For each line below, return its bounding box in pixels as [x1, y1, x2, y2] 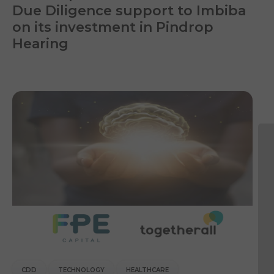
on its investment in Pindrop [12, 18, 213, 35]
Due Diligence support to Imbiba [12, 2, 246, 19]
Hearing [12, 35, 68, 52]
